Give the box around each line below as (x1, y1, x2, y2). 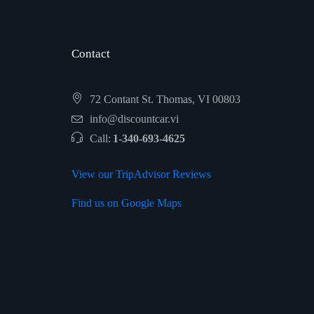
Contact (71, 46, 110, 60)
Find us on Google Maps (71, 196, 182, 209)
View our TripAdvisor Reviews (71, 168, 211, 180)
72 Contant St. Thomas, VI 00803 (90, 93, 240, 105)
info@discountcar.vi (90, 112, 179, 125)
